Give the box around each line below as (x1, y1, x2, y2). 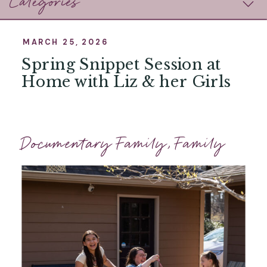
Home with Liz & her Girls (21, 72, 231, 91)
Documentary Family (21, 131, 167, 157)
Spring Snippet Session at (21, 55, 222, 74)
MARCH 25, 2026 (22, 36, 110, 47)
